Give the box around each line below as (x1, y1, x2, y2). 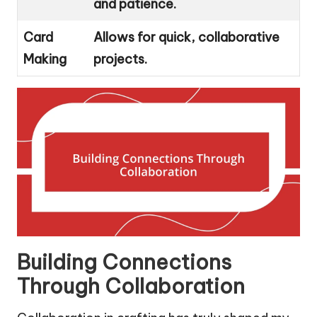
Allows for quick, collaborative (93, 28, 279, 45)
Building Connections (17, 248, 231, 275)
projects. (93, 50, 147, 67)
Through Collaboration (17, 272, 245, 299)
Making (23, 50, 67, 67)
